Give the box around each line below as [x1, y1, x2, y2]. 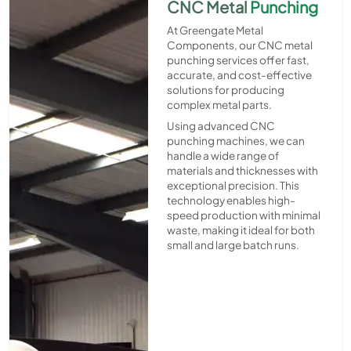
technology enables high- [166, 194, 295, 208]
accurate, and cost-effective [166, 68, 312, 82]
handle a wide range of [166, 149, 279, 163]
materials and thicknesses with [166, 164, 318, 178]
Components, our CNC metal [166, 38, 313, 52]
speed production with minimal [166, 208, 320, 223]
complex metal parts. [166, 98, 272, 112]
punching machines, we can [166, 134, 305, 148]
